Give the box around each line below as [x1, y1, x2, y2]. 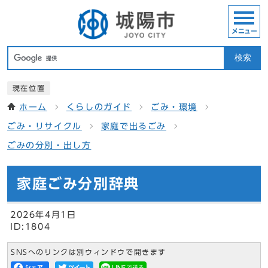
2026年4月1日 [10, 211, 77, 220]
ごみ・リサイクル [7, 122, 82, 131]
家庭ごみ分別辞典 [17, 176, 139, 191]
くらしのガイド [66, 103, 132, 112]
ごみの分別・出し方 [7, 141, 92, 150]
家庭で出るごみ [100, 122, 167, 131]
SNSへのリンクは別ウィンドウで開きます [11, 249, 166, 256]
